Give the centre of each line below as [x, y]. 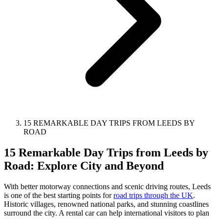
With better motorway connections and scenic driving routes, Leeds [107, 186]
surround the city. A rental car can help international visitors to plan [107, 213]
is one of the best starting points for [59, 195]
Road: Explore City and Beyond [84, 165]
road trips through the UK [153, 195]
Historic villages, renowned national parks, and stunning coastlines [106, 204]
